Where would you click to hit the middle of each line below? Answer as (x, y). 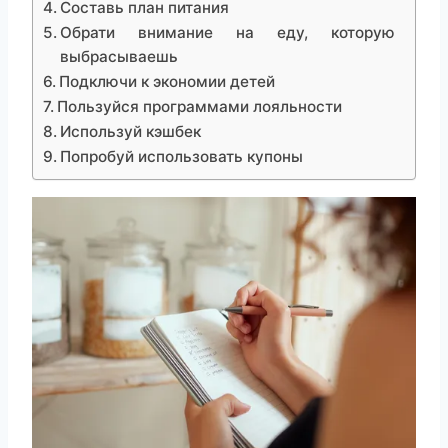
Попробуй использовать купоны (182, 157)
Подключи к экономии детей (167, 82)
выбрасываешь (119, 57)
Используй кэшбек (131, 132)
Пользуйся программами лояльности (200, 107)
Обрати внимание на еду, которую (227, 33)
